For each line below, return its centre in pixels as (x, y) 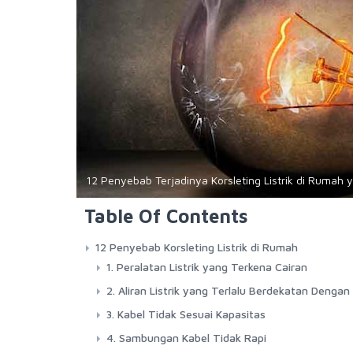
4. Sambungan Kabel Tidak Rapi (186, 338)
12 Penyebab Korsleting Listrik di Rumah (197, 247)
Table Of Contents (166, 216)
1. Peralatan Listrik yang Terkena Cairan (207, 267)
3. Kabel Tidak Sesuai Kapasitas (186, 314)
